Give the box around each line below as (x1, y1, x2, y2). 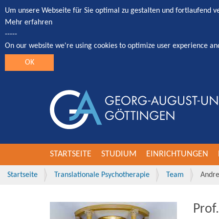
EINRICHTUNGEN (146, 150, 208, 159)
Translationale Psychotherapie (54, 171, 150, 179)
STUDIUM (101, 150, 136, 159)
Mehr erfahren (5, 19, 52, 26)
